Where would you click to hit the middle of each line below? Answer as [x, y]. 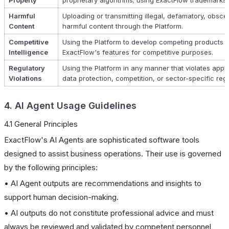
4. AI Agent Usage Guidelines [70, 106]
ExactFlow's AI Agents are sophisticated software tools [102, 140]
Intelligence [28, 52]
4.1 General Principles [41, 124]
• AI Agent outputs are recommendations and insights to [103, 183]
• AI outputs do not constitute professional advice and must [109, 213]
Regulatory [27, 68]
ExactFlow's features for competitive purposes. [138, 52]
